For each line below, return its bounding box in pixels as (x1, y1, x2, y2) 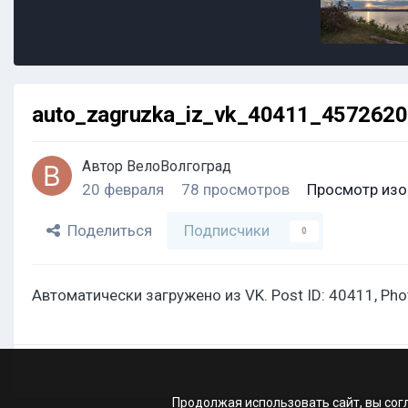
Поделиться (60, 221, 152, 240)
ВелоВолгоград (127, 158, 231, 176)
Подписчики (184, 221, 270, 240)
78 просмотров (181, 180, 290, 199)
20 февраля (82, 180, 164, 199)
